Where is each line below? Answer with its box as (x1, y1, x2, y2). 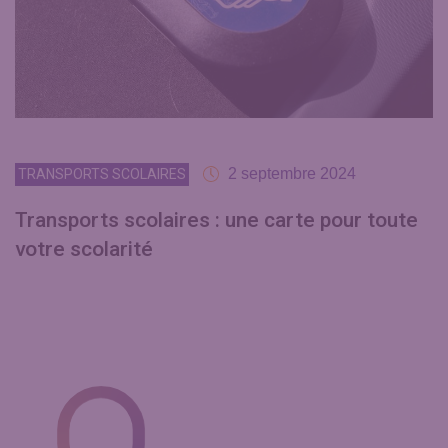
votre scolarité (15, 237, 153, 261)
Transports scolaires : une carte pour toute (15, 208, 418, 232)
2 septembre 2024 (228, 165, 356, 182)
